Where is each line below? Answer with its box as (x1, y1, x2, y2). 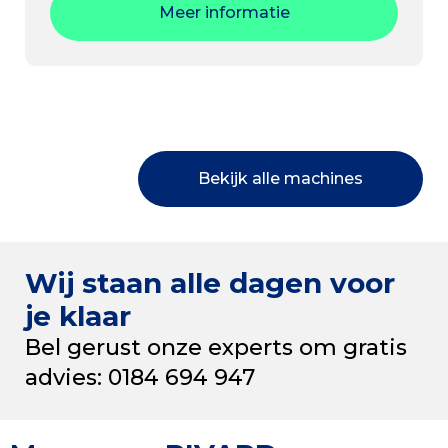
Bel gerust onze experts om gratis (25, 333, 407, 361)
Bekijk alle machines (198, 168, 363, 188)
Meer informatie (158, 2, 290, 22)
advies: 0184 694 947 (25, 363, 255, 391)
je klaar (25, 298, 131, 333)
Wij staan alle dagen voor (25, 265, 395, 300)
